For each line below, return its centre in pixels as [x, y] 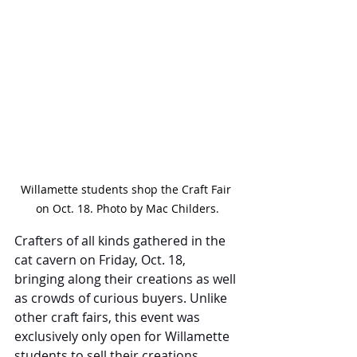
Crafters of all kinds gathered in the [122, 241]
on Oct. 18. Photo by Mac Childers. [127, 209]
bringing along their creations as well [127, 279]
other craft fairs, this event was [109, 318]
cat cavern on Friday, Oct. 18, [102, 260]
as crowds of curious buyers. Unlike [122, 298]
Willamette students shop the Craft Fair [127, 190]
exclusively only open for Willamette [124, 337]
